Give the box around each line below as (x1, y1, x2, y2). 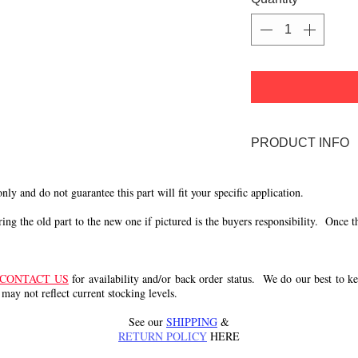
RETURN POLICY (118, 328, 207, 344)
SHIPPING (166, 314, 217, 329)
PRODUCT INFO (251, 136, 349, 149)
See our (129, 314, 166, 329)
